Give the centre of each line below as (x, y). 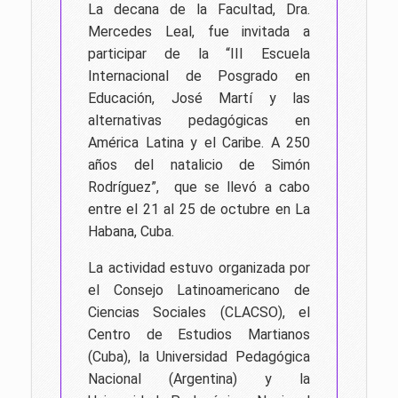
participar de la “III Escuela (199, 54)
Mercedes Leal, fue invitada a (199, 32)
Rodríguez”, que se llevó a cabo (199, 187)
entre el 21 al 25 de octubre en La (199, 209)
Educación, (130, 98)
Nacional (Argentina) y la (199, 379)
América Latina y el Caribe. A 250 (199, 143)
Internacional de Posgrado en (199, 76)
